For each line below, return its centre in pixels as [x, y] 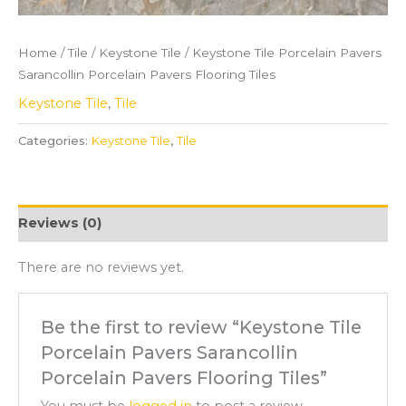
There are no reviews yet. [101, 267]
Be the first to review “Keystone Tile [202, 327]
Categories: [55, 141]
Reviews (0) [60, 222]
